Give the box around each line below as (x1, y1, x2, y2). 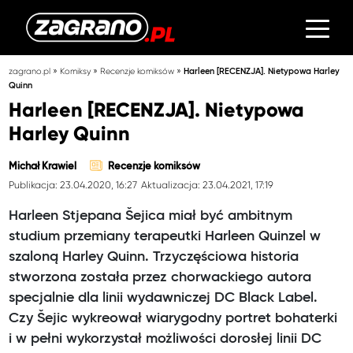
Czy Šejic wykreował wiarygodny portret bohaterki (9, 310, 338, 325)
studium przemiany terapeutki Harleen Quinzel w (9, 229, 321, 243)
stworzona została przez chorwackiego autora (9, 269, 312, 284)
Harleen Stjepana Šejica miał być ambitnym (9, 208, 293, 223)
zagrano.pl (9, 65, 51, 76)
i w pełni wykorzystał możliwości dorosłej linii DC (9, 331, 322, 346)
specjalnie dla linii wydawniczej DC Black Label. (9, 290, 318, 305)
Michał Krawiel (9, 162, 77, 173)
